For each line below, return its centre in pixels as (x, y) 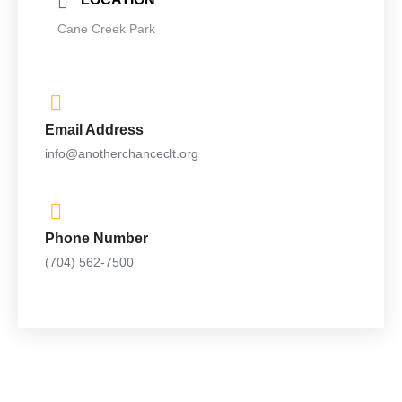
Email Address (94, 130)
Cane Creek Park (106, 29)
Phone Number (96, 238)
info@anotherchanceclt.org (122, 153)
